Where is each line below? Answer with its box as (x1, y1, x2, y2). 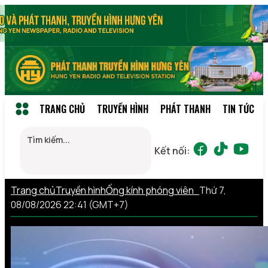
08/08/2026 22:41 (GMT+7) (11, 197, 129, 211)
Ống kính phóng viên (106, 183, 199, 197)
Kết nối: (154, 144, 190, 157)
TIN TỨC (223, 101, 254, 116)
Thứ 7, (199, 183, 226, 197)
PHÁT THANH (160, 101, 211, 116)
